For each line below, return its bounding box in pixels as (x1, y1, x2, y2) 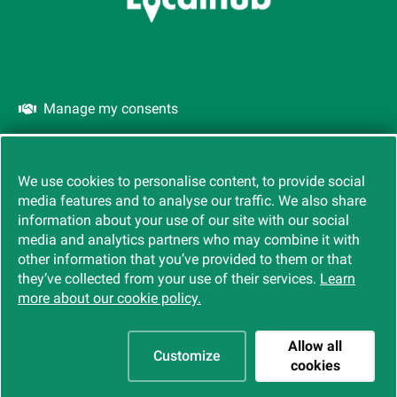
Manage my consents (43, 99, 178, 117)
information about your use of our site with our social (18, 212, 349, 229)
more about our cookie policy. (18, 290, 201, 307)
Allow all (288, 338, 343, 354)
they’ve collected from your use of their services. (18, 270, 320, 287)
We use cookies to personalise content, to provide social (18, 173, 365, 190)
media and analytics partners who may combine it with (18, 231, 360, 248)
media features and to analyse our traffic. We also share (18, 192, 366, 209)
